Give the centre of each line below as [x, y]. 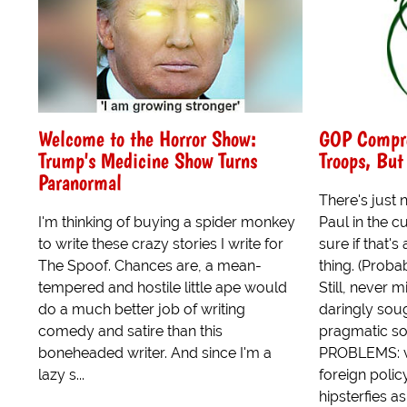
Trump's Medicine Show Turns [148, 160]
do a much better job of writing [142, 309]
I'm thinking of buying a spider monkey [167, 222]
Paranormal [80, 182]
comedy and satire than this [130, 331]
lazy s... [61, 374]
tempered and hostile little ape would [163, 287]
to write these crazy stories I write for [161, 243]
